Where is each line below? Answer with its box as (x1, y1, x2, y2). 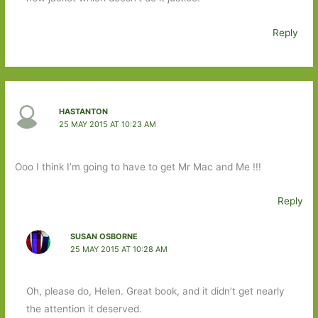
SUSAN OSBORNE (70, 231, 138, 241)
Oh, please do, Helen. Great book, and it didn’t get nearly (26, 285, 285, 297)
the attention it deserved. (26, 303, 142, 315)
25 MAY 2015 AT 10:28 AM (70, 243, 168, 254)
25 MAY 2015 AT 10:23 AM (58, 119, 156, 130)
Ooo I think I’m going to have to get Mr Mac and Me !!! (15, 160, 262, 172)
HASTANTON (58, 106, 108, 117)
